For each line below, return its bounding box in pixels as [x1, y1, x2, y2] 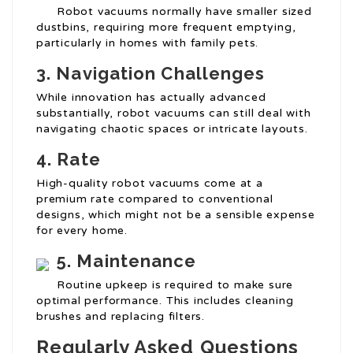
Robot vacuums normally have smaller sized [57, 5, 312, 19]
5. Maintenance [57, 251, 197, 272]
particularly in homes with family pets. [36, 36, 259, 50]
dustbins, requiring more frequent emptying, [36, 20, 296, 35]
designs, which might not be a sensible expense [36, 208, 315, 222]
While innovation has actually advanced [36, 91, 266, 105]
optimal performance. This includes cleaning [36, 294, 294, 308]
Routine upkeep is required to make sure [57, 278, 294, 292]
